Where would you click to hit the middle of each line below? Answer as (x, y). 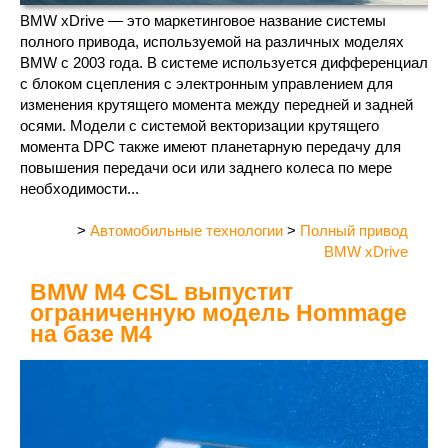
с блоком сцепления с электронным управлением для (206, 83)
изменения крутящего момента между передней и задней (216, 104)
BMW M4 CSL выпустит (161, 291)
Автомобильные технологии (186, 230)
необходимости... (79, 188)
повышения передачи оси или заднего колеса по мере (206, 167)
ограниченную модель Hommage (218, 312)
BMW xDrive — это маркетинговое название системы (203, 20)
